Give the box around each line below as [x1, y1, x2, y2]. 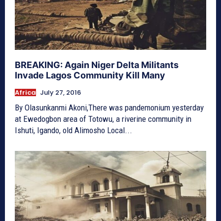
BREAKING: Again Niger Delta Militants [15, 59, 179, 70]
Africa [15, 87, 36, 97]
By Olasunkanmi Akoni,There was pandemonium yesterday [15, 102, 204, 112]
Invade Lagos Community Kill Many [15, 70, 165, 80]
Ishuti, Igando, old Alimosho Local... [15, 125, 132, 135]
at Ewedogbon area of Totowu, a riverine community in [15, 113, 191, 124]
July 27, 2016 [40, 87, 81, 97]
